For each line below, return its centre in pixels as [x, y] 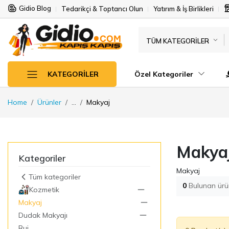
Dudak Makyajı [43, 215]
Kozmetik [44, 189]
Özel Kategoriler [165, 74]
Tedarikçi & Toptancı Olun [102, 9]
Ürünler [49, 102]
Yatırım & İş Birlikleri [184, 9]
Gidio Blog [35, 8]
